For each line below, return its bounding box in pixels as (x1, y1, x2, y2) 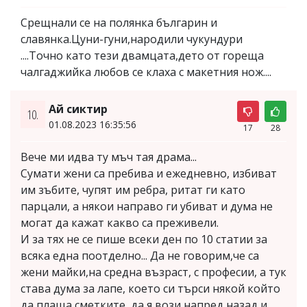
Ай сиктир (48, 101, 108, 116)
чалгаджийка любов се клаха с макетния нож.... (21, 64, 271, 79)
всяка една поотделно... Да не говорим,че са (21, 248, 259, 263)
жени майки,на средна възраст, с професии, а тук (21, 265, 286, 280)
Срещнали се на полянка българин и (21, 15, 217, 30)
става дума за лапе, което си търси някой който (21, 281, 280, 296)
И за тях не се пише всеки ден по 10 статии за (21, 232, 267, 247)
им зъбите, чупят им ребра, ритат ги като (21, 182, 245, 197)
